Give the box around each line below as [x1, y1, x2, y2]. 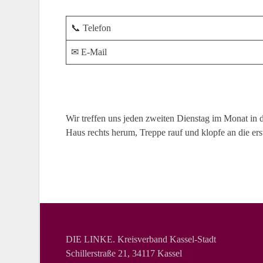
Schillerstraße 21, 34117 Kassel [66, 248, 182, 258]
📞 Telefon [71, 23, 111, 33]
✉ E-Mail [71, 47, 107, 57]
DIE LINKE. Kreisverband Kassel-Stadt [66, 234, 216, 244]
